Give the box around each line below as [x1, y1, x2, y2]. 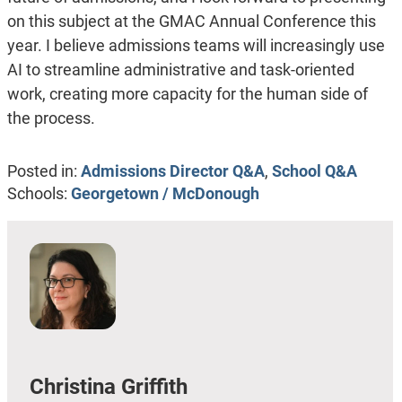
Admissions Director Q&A [80, 161, 265, 180]
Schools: [6, 184, 71, 204]
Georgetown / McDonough [70, 184, 259, 204]
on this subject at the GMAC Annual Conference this [6, 12, 376, 31]
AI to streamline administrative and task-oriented [6, 60, 354, 80]
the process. [6, 109, 99, 128]
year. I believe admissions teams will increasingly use [6, 36, 385, 56]
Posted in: [6, 161, 77, 180]
